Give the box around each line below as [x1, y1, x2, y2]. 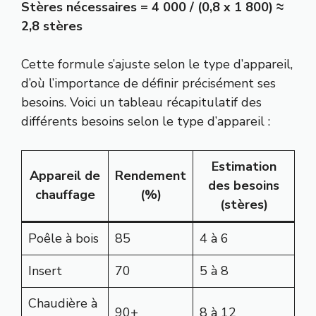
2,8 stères [21, 18, 83, 35]
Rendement [115, 167, 186, 185]
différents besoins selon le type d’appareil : [21, 113, 270, 130]
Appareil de [30, 167, 100, 185]
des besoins [208, 177, 279, 195]
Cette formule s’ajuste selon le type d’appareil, [21, 56, 293, 73]
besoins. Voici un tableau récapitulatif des [21, 94, 262, 111]
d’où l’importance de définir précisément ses [21, 75, 276, 92]
